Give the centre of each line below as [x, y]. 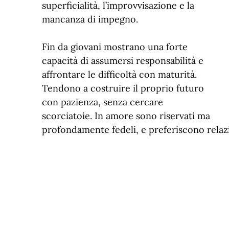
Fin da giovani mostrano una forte [115, 47]
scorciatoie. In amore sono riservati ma [126, 116]
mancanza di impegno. [90, 19]
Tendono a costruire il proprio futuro [123, 88]
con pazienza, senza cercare [102, 102]
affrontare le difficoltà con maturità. [119, 74]
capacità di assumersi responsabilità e [123, 60]
